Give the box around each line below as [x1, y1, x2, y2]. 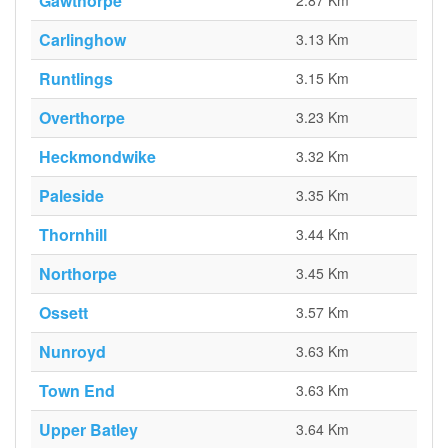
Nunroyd [39, 340, 106, 363]
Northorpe [39, 262, 117, 285]
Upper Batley [39, 418, 138, 441]
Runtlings [39, 67, 113, 90]
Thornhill [39, 223, 107, 246]
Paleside [39, 184, 104, 207]
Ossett [39, 301, 88, 324]
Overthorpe [39, 106, 125, 129]
